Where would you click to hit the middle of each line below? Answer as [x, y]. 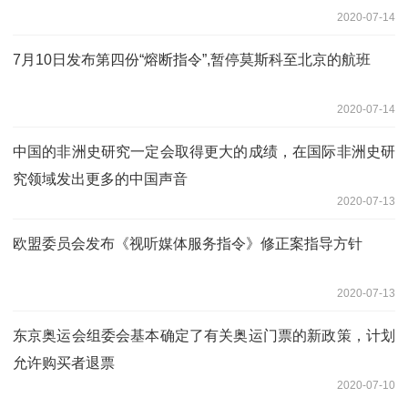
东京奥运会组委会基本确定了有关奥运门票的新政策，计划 [204, 335]
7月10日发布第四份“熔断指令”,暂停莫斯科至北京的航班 [192, 59]
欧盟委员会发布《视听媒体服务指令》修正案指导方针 [188, 243]
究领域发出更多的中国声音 [100, 178]
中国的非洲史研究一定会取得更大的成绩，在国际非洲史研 [204, 151]
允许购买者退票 [64, 362]
